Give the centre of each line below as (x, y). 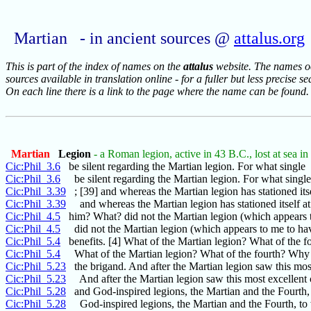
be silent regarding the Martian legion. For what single (183, 167)
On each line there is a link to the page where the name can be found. (157, 92)
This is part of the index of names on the (94, 67)
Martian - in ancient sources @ (124, 39)
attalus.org (269, 39)
